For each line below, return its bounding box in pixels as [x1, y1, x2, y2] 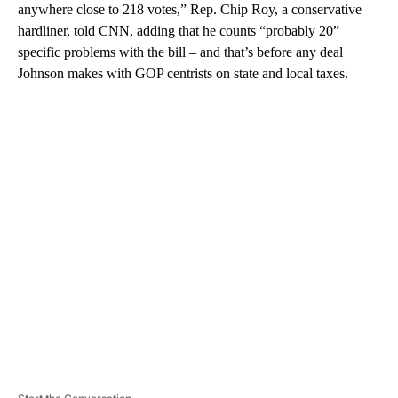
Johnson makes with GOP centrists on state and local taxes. [18, 65, 348, 81]
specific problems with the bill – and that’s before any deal [18, 44, 343, 60]
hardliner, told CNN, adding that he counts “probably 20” [18, 22, 339, 38]
